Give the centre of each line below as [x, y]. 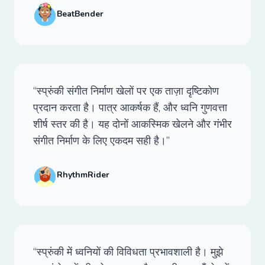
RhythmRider [83, 175]
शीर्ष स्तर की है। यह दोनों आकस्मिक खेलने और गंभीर [132, 124]
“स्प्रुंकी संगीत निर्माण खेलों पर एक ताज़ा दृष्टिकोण [126, 91]
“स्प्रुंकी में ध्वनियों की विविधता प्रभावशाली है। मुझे [128, 252]
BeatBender [80, 14]
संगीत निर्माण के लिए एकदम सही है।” [101, 141]
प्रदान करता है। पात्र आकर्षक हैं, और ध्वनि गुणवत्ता [130, 108]
